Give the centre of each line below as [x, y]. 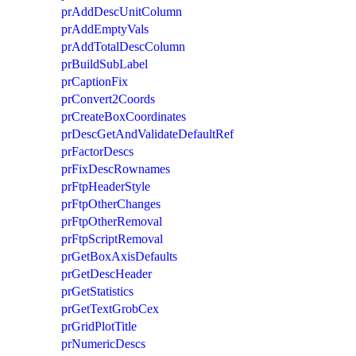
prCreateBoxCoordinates [124, 116]
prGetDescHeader [106, 273]
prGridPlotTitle [99, 326]
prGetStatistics [97, 291]
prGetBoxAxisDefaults [119, 256]
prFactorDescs [97, 151]
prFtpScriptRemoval [112, 238]
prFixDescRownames [116, 168]
